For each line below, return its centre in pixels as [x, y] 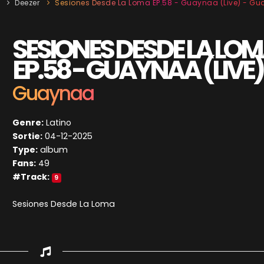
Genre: [28, 123]
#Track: [31, 177]
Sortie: [28, 136]
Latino [58, 123]
